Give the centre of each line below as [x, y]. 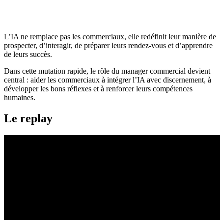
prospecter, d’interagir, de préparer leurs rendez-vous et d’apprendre [108, 46]
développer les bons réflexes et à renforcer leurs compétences [98, 89]
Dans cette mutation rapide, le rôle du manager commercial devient [107, 71]
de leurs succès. [28, 55]
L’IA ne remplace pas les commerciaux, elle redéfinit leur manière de [110, 37]
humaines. [20, 98]
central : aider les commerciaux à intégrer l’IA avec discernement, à [108, 80]
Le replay [28, 119]
